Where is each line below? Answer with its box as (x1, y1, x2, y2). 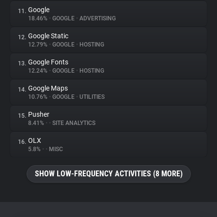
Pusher (28, 110, 49, 118)
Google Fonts (28, 58, 68, 66)
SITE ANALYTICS (51, 120, 95, 126)
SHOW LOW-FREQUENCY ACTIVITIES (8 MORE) (34, 169, 183, 178)
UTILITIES (78, 93, 105, 100)
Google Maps (28, 84, 68, 92)
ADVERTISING (78, 15, 116, 22)
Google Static (28, 32, 68, 40)
